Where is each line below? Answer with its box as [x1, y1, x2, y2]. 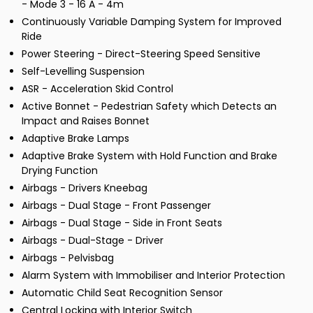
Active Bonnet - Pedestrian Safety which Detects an [22, 99, 277, 114]
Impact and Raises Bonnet [22, 114, 150, 129]
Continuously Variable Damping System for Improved [22, 15, 282, 29]
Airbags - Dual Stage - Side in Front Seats [22, 216, 222, 231]
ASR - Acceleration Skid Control [22, 82, 173, 96]
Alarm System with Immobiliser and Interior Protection [22, 268, 285, 283]
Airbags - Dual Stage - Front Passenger [22, 198, 211, 213]
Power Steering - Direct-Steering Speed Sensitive [22, 47, 261, 61]
